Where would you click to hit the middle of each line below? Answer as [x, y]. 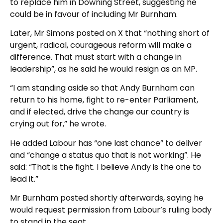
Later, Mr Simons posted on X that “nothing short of [110, 33]
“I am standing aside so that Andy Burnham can [102, 88]
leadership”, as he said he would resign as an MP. [104, 69]
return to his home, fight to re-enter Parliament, [104, 100]
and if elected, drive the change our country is [100, 112]
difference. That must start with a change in [96, 57]
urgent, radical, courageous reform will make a [101, 45]
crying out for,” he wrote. [58, 124]
